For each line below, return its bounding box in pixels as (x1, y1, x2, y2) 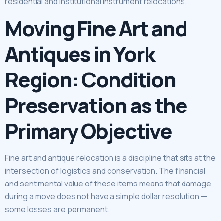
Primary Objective (5, 116, 172, 145)
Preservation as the (5, 90, 187, 119)
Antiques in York (5, 39, 155, 68)
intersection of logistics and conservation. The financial (5, 165, 205, 176)
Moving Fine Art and (5, 13, 187, 42)
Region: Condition (5, 65, 176, 94)
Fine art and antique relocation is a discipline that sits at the (5, 152, 216, 163)
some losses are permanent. (5, 203, 110, 215)
